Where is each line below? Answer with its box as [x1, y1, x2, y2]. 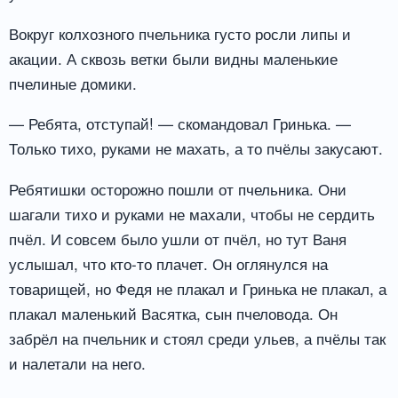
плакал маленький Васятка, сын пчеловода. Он [9, 302, 338, 325]
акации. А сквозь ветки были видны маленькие [9, 46, 338, 69]
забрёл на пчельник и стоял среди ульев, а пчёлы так [9, 327, 386, 350]
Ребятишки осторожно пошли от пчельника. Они [9, 178, 346, 201]
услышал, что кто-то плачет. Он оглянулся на [9, 252, 328, 275]
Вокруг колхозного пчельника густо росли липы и [9, 21, 351, 44]
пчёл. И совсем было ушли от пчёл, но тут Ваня [9, 227, 346, 251]
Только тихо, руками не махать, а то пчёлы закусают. [9, 137, 383, 160]
